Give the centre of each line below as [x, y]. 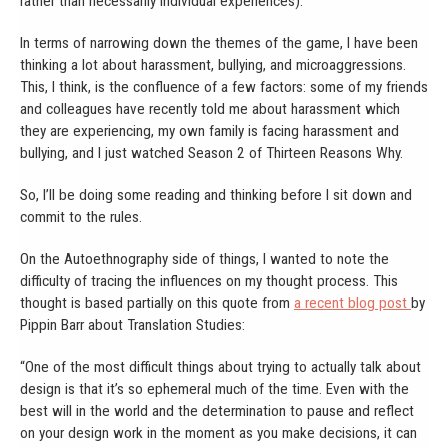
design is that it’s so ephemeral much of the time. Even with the [214, 388]
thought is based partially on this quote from [157, 302]
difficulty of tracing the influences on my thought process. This [209, 280]
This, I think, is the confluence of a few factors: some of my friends [224, 86]
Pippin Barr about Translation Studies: [132, 324]
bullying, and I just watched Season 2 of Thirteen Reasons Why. [211, 152]
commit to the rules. [81, 216]
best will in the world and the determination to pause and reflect [217, 410]
